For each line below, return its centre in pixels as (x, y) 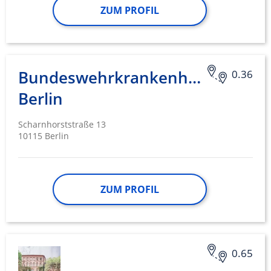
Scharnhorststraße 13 (62, 125)
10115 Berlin (44, 136)
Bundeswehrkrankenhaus (117, 78)
